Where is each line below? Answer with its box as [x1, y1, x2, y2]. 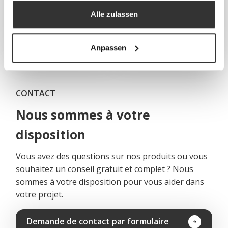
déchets [150, 25, 178, 36]
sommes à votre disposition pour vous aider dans [16, 176, 205, 187]
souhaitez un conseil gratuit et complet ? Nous [16, 163, 194, 175]
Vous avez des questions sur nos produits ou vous [16, 150, 208, 162]
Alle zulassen [90, 10, 138, 19]
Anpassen [90, 43, 126, 52]
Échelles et [45, 14, 83, 24]
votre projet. [16, 188, 64, 200]
